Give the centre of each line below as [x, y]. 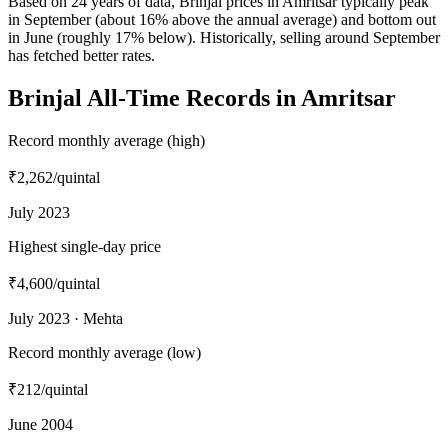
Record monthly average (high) [106, 140]
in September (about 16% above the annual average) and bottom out [222, 19]
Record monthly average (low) [104, 352]
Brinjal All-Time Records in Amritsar [202, 97]
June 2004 [40, 424]
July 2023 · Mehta [65, 318]
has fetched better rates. [81, 55]
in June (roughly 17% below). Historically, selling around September [224, 37]
